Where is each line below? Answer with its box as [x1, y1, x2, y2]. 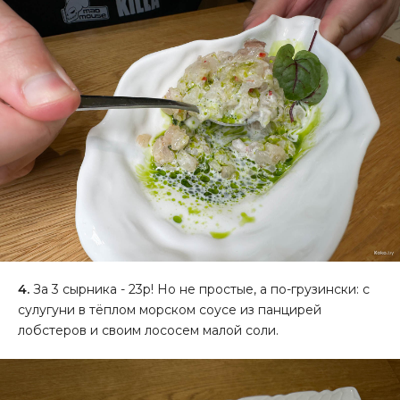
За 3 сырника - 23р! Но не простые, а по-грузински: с [29, 281, 370, 298]
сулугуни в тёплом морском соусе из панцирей [18, 302, 321, 319]
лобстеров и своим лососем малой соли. [18, 322, 279, 339]
